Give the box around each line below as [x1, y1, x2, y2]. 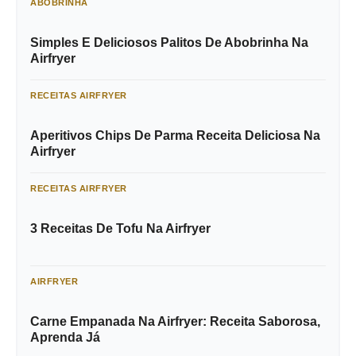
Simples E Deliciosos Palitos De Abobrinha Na [30, 36, 308, 50]
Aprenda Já [30, 331, 100, 345]
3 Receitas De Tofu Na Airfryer [30, 222, 211, 236]
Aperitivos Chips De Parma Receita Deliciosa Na [30, 129, 320, 143]
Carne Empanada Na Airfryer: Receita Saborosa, [30, 315, 320, 329]
